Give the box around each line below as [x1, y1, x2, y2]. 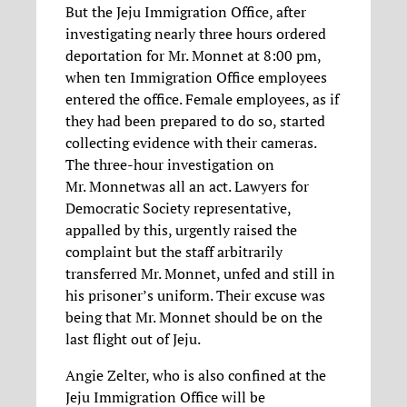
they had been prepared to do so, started [65, 110, 325, 131]
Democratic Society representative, [65, 197, 291, 218]
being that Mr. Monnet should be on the [65, 306, 323, 327]
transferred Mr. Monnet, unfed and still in [65, 263, 335, 283]
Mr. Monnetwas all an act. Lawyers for [65, 175, 309, 196]
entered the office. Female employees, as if [65, 88, 339, 109]
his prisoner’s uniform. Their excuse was [65, 284, 325, 305]
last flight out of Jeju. [65, 328, 201, 349]
